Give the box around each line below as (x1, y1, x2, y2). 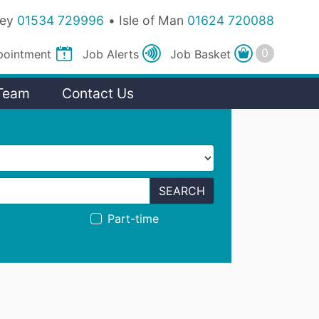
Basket (194, 46, 235, 61)
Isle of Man (119, 13, 184, 28)
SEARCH (158, 184, 205, 199)
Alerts (107, 46, 143, 61)
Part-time (108, 211, 159, 226)
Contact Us (62, 85, 134, 103)
